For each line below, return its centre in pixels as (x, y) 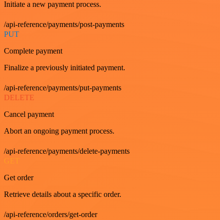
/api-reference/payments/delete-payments (67, 151)
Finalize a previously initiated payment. (65, 67)
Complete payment (33, 51)
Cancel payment (29, 114)
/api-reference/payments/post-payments (64, 24)
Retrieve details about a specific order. (63, 194)
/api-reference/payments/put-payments (63, 87)
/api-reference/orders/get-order (51, 214)
